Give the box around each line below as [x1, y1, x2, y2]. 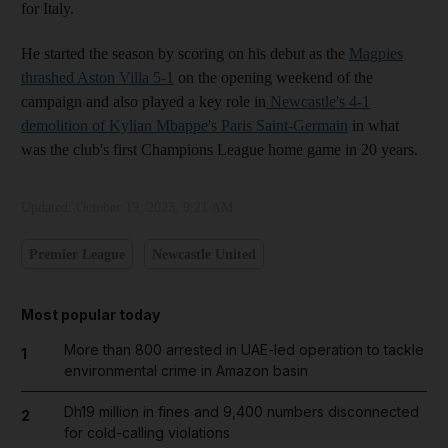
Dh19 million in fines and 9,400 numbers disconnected [63, 403, 419, 421]
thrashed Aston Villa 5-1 [21, 69, 174, 87]
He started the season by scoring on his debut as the [21, 45, 349, 63]
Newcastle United [151, 246, 256, 262]
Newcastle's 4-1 [266, 93, 370, 111]
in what [348, 117, 399, 135]
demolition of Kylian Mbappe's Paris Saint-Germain [21, 117, 348, 135]
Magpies [349, 45, 403, 63]
